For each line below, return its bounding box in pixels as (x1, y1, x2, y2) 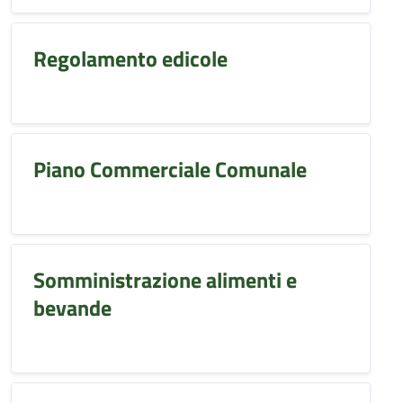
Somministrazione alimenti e (33, 264, 297, 296)
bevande (33, 291, 112, 324)
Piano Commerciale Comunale (33, 153, 307, 185)
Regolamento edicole (33, 42, 228, 75)
